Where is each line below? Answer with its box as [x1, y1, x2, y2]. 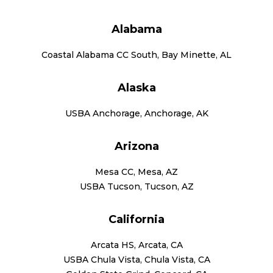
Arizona [114, 139, 159, 153]
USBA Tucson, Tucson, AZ [79, 180, 194, 192]
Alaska [117, 80, 156, 94]
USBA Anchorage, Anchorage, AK [65, 107, 208, 119]
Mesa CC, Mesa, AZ [95, 166, 178, 177]
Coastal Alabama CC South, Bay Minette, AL [41, 49, 232, 60]
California [108, 212, 165, 226]
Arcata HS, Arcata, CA [90, 239, 183, 250]
